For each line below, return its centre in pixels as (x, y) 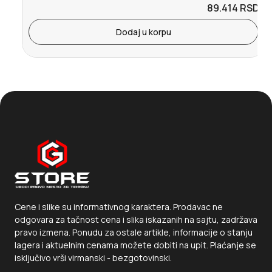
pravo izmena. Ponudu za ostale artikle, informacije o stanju (134, 233)
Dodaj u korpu (143, 32)
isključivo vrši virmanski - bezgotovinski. (93, 258)
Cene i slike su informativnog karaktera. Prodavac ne (119, 207)
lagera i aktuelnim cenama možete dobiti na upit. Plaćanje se (135, 245)
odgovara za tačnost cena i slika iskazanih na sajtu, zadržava (136, 220)
